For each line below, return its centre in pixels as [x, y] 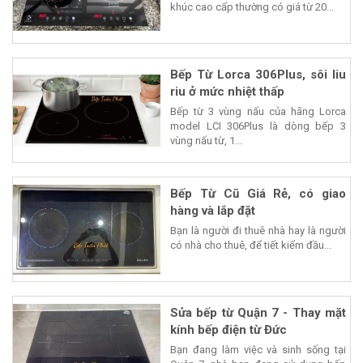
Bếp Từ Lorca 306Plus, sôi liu [258, 75]
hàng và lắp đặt [213, 211]
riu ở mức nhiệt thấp [227, 92]
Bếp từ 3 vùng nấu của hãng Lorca [258, 112]
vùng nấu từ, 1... [206, 141]
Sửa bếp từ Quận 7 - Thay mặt [258, 313]
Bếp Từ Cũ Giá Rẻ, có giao [258, 194]
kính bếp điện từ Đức [228, 330]
